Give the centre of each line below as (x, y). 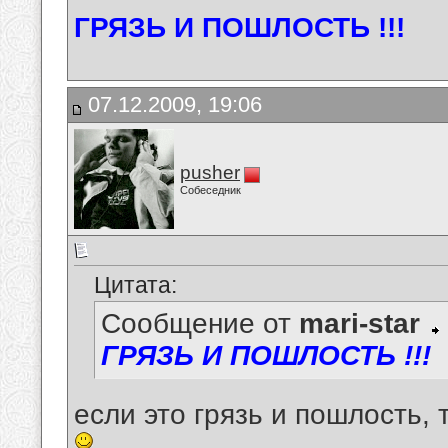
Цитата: (135, 285)
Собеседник (210, 190)
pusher (210, 172)
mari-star (359, 324)
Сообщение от (200, 324)
